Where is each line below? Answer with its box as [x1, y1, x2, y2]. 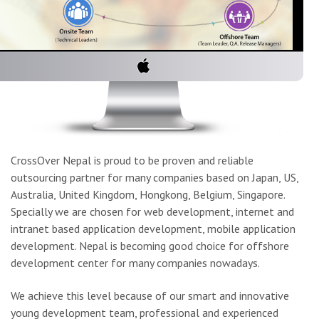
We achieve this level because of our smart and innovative [11, 288, 289, 303]
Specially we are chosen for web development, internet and [11, 204, 294, 219]
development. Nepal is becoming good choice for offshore [11, 238, 289, 253]
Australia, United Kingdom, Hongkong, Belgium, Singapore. [11, 187, 285, 202]
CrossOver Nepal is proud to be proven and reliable [11, 152, 253, 167]
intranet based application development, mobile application [11, 221, 296, 236]
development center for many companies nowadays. [11, 255, 260, 270]
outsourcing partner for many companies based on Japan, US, [11, 169, 298, 184]
